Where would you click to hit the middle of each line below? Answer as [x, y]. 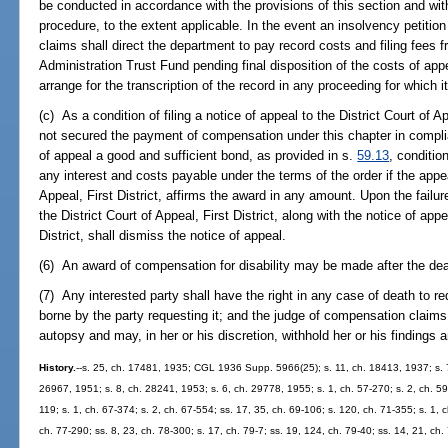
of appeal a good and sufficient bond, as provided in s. [198, 155]
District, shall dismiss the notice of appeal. [163, 235]
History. [58, 368]
